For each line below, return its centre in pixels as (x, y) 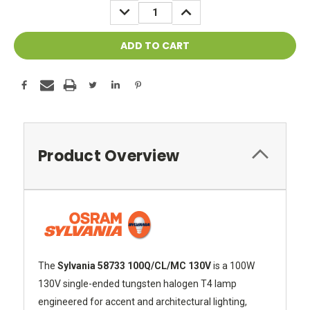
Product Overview (109, 156)
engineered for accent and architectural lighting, (143, 302)
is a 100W (233, 266)
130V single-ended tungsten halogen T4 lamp (137, 284)
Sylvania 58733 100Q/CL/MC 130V (134, 266)
